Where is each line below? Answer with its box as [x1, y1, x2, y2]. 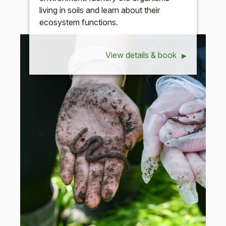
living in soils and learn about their [39, 5, 160, 15]
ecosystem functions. [39, 17, 119, 27]
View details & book [105, 49, 177, 60]
